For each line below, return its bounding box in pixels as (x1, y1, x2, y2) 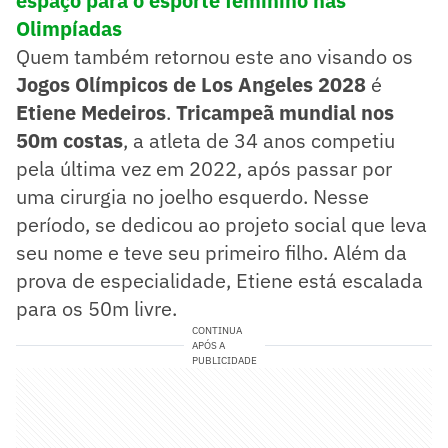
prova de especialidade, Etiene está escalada (16, 266, 423, 294)
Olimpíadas (16, 14, 122, 42)
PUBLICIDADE (191, 353, 257, 367)
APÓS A (191, 338, 225, 352)
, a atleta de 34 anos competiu (123, 126, 395, 154)
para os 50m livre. (16, 294, 177, 322)
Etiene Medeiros (16, 98, 166, 126)
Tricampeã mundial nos (176, 98, 394, 126)
